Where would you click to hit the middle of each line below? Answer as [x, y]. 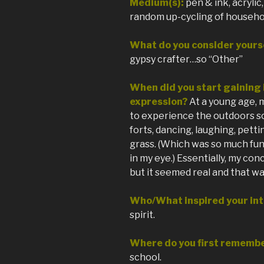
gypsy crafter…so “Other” [186, 60]
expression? [159, 102]
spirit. [142, 215]
